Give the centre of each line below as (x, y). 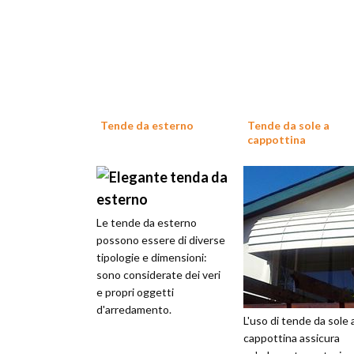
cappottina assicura (292, 338)
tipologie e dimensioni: (152, 257)
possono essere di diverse (161, 240)
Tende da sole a (288, 125)
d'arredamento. (134, 309)
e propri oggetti (135, 292)
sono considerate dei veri (158, 275)
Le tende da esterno (147, 222)
